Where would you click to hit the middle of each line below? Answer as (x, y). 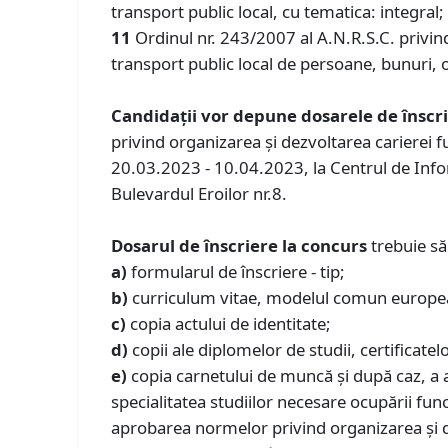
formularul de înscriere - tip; (236, 271)
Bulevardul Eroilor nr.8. (199, 193)
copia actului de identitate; (229, 323)
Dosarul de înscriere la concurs (239, 245)
